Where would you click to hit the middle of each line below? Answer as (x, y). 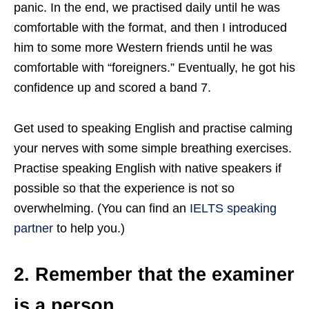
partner (33, 229)
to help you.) (89, 229)
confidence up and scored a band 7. (112, 88)
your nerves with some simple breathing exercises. (153, 149)
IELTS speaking (233, 209)
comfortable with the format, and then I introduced (150, 28)
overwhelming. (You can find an (102, 209)
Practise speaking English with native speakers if (148, 169)
